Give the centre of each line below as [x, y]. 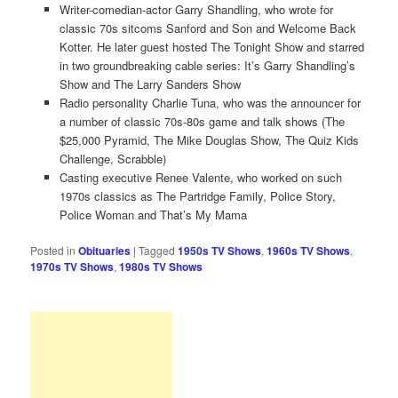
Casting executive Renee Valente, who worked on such [200, 178]
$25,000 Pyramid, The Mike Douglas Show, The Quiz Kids [209, 140]
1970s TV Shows [72, 267]
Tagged [157, 251]
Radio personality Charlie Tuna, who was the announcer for [210, 103]
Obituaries [105, 251]
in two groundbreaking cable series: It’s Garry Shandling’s [207, 66]
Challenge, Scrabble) [112, 159]
